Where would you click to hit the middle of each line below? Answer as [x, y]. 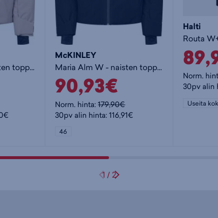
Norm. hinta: [77, 104]
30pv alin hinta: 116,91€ [94, 115]
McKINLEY [76, 55]
